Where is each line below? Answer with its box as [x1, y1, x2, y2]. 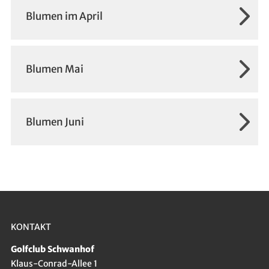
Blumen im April [25, 9, 103, 23]
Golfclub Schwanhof [10, 243, 94, 255]
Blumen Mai [25, 62, 83, 76]
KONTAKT [10, 222, 51, 233]
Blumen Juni [25, 115, 84, 129]
